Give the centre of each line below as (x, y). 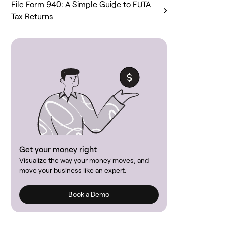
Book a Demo (89, 194)
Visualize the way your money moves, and (84, 160)
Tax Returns (32, 16)
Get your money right (58, 149)
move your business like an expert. (73, 170)
